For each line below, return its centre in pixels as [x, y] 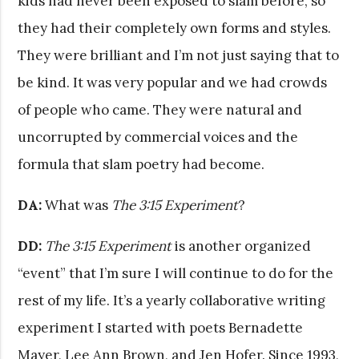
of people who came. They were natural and [160, 109]
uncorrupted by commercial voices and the [158, 137]
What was [77, 205]
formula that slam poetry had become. [141, 164]
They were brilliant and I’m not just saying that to [179, 55]
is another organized [242, 246]
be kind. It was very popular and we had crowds [173, 82]
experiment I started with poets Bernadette [161, 327]
